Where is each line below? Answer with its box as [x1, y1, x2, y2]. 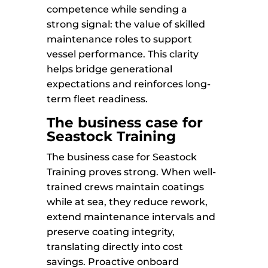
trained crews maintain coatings [47, 181, 205, 193]
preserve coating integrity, [47, 226, 175, 238]
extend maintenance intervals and [47, 211, 216, 223]
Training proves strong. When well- [47, 166, 217, 178]
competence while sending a [47, 4, 188, 16]
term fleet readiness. [47, 93, 148, 105]
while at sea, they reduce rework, [47, 196, 208, 208]
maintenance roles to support [47, 33, 193, 45]
